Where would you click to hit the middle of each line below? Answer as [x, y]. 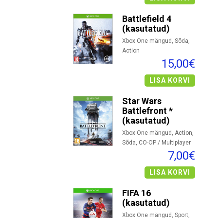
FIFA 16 [136, 193]
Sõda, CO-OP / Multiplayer [156, 143]
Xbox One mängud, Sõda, [156, 41]
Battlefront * [147, 111]
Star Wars [142, 101]
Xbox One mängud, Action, [158, 133]
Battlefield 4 [147, 19]
